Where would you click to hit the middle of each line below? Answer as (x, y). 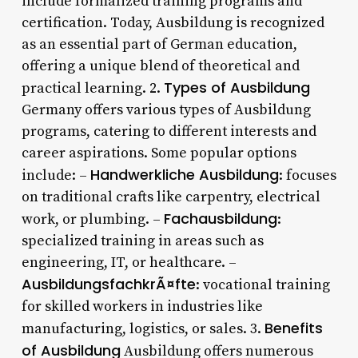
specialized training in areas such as (142, 241)
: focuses (307, 175)
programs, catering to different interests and (169, 131)
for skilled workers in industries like (142, 306)
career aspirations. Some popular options (159, 153)
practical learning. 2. (92, 88)
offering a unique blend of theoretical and (160, 66)
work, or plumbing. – (92, 219)
